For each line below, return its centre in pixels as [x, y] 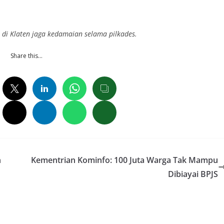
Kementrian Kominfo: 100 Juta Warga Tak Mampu [124, 160]
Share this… [26, 56]
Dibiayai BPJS [193, 174]
